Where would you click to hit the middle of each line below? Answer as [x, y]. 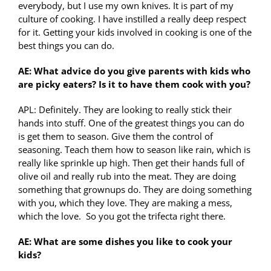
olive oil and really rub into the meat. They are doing [127, 176]
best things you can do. [66, 46]
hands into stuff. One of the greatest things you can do [131, 123]
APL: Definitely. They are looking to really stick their [125, 110]
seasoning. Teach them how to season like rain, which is [134, 150]
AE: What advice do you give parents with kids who [134, 71]
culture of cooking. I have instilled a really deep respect [132, 19]
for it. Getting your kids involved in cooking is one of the [135, 32]
